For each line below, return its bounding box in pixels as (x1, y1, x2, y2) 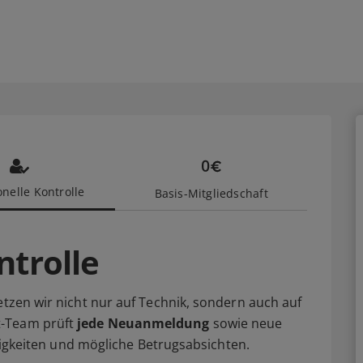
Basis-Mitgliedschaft (154, 186, 268, 201)
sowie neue (209, 314, 283, 332)
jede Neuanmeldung (77, 314, 210, 332)
